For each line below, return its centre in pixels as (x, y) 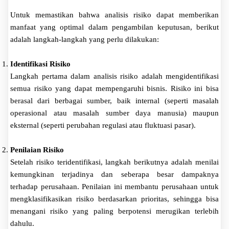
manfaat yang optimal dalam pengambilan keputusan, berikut (114, 27)
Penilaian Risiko (37, 150)
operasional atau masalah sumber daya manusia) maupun (114, 113)
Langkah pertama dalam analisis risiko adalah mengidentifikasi (114, 76)
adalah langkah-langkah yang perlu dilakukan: (85, 39)
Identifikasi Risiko (40, 64)
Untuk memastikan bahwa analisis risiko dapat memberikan (114, 15)
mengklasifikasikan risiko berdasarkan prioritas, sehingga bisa (114, 199)
